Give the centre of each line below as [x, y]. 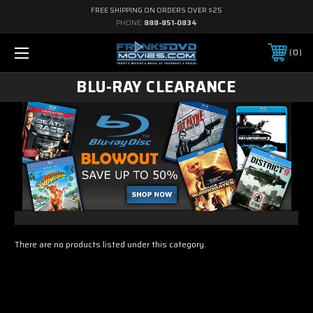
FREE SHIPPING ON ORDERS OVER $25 [156, 10]
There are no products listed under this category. [110, 245]
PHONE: [130, 23]
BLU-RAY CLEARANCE [156, 87]
